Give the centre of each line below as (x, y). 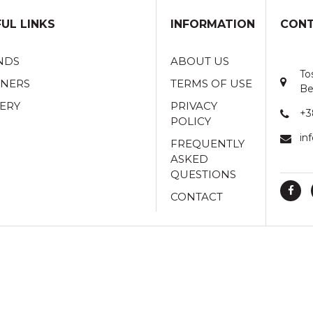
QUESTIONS (203, 174)
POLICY (191, 121)
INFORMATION (213, 24)
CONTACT (197, 197)
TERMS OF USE (211, 83)
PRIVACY (194, 106)
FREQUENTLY (208, 144)
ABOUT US (200, 61)
